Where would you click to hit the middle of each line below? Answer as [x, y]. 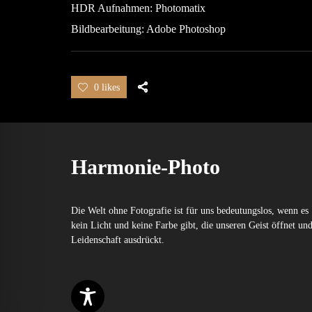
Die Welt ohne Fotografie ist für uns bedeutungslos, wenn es [190, 210]
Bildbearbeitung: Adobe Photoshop [148, 29]
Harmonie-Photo [146, 166]
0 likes [107, 88]
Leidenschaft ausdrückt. [118, 240]
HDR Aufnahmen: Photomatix [138, 8]
